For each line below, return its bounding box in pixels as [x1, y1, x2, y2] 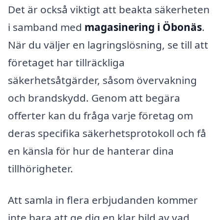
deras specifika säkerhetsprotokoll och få [8, 126, 206, 140]
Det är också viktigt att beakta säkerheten [8, 2, 210, 17]
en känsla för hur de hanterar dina [8, 144, 174, 158]
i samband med [8, 20, 84, 34]
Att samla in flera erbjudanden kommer [8, 193, 198, 207]
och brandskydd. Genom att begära [8, 91, 180, 105]
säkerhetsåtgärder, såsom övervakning [8, 73, 197, 87]
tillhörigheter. [8, 162, 73, 176]
